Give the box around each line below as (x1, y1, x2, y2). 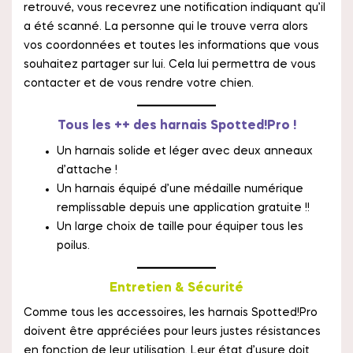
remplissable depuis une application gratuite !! (57, 202, 310, 214)
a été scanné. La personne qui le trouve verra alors (24, 21, 308, 32)
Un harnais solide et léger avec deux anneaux (57, 145, 313, 157)
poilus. (57, 240, 90, 251)
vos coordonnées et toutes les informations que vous (24, 40, 319, 51)
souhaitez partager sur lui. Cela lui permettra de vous (24, 59, 316, 70)
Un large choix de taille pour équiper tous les (57, 221, 303, 232)
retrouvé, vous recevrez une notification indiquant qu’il (24, 2, 325, 13)
